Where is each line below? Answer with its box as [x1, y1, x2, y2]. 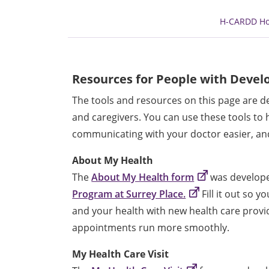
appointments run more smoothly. [72, 220, 230, 234]
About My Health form [91, 170, 195, 184]
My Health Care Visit [72, 247, 169, 261]
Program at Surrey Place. [72, 187, 186, 201]
